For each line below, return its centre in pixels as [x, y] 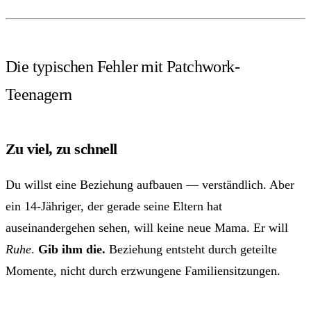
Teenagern [39, 94]
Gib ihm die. [72, 249]
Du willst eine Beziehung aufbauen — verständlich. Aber [150, 184]
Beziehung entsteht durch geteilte [191, 249]
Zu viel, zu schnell [61, 149]
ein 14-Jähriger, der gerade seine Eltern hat [114, 206]
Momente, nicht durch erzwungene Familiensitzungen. [143, 270]
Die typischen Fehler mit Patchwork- [123, 66]
